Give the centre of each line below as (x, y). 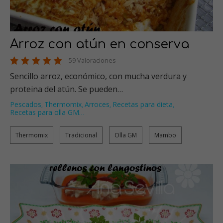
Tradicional (81, 135)
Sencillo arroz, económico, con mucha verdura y (98, 76)
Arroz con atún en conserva (100, 44)
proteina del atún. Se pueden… (66, 89)
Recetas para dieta (143, 104)
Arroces (97, 104)
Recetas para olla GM (45, 112)
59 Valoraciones (92, 60)
